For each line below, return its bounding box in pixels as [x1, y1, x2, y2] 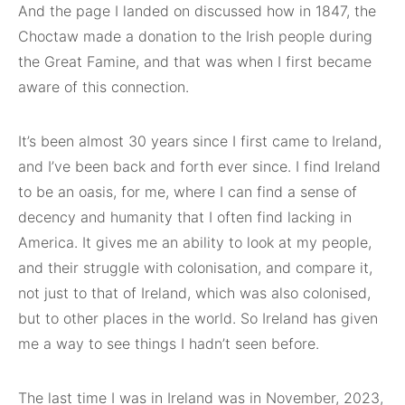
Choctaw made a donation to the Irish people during [18, 27, 372, 46]
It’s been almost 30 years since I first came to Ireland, [18, 132, 381, 151]
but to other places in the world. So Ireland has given [18, 309, 378, 328]
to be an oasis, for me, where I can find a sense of [18, 183, 357, 202]
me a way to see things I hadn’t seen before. [18, 334, 319, 353]
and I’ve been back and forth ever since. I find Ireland [18, 157, 381, 176]
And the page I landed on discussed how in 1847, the [18, 2, 376, 21]
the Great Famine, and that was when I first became [18, 52, 372, 71]
